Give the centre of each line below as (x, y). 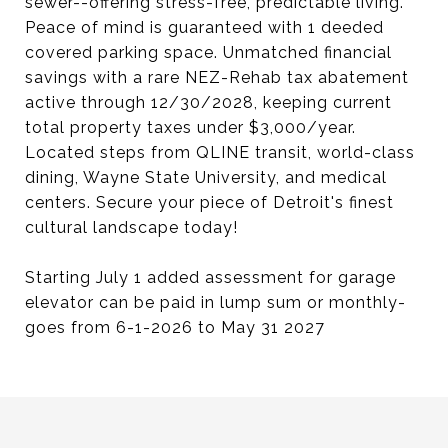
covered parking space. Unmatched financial (208, 52)
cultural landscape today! (131, 227)
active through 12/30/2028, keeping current (208, 102)
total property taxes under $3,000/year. (190, 127)
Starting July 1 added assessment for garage (210, 277)
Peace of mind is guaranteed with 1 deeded (204, 27)
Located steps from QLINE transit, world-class (220, 152)
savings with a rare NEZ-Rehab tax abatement (217, 77)
